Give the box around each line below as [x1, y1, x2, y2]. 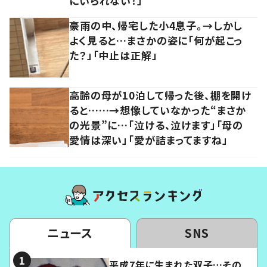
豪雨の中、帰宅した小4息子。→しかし [69, 17, 243, 33]
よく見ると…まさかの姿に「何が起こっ [69, 32, 243, 48]
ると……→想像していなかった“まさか [69, 102, 247, 117]
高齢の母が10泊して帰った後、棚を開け [69, 87, 252, 103]
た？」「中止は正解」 [69, 47, 158, 63]
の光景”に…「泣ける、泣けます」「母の [69, 117, 244, 132]
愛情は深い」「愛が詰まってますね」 [69, 132, 228, 147]
